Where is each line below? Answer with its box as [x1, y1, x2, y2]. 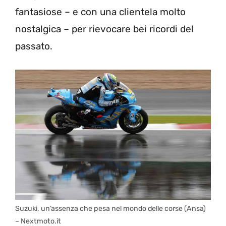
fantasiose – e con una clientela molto [15, 6, 186, 18]
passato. [15, 40, 52, 52]
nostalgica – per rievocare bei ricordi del [15, 23, 194, 35]
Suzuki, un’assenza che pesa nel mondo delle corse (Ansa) [15, 204, 206, 213]
